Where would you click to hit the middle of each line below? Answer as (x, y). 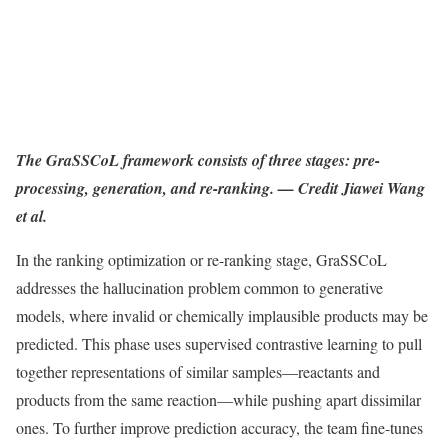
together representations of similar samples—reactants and (198, 371)
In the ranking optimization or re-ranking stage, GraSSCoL (201, 259)
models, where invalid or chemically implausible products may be (222, 315)
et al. (31, 215)
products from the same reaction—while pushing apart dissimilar (218, 399)
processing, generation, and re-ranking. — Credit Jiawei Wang (220, 187)
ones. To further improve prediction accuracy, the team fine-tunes (219, 427)
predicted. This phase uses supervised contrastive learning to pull (219, 343)
